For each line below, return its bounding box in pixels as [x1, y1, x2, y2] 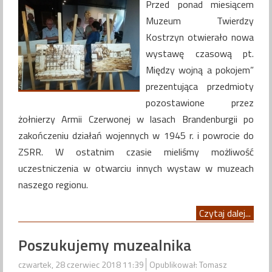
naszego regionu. [18, 177, 88, 192]
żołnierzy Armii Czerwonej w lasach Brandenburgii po [18, 112, 254, 127]
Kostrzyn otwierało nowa [146, 30, 254, 45]
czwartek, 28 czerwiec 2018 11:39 [18, 257, 146, 271]
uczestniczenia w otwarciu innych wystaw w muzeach [18, 161, 254, 176]
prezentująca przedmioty [146, 79, 254, 94]
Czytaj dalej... [199, 206, 251, 221]
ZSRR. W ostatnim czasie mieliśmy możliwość [18, 144, 254, 160]
